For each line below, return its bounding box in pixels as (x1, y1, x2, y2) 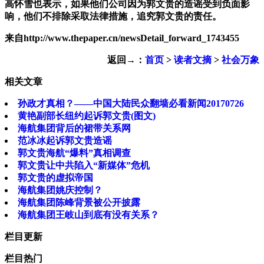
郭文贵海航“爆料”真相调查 (18, 148, 131, 159)
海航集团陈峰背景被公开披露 (18, 197, 140, 208)
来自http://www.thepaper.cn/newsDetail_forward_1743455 (5, 33, 242, 44)
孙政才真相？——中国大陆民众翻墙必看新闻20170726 (18, 98, 244, 109)
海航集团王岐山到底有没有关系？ (18, 210, 159, 220)
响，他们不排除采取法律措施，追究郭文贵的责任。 (5, 11, 222, 22)
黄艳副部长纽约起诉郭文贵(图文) (18, 111, 156, 121)
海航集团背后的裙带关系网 (18, 123, 131, 134)
